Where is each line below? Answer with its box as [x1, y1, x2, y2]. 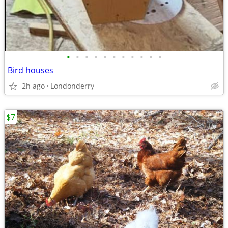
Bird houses [8, 65, 53, 76]
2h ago [22, 81, 45, 91]
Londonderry [50, 81, 94, 91]
